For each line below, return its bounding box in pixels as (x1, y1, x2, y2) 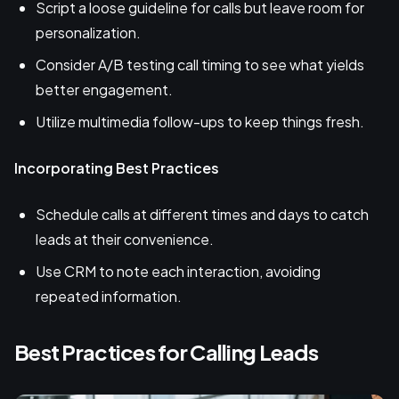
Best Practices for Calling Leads (14, 338, 318, 366)
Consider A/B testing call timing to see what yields (36, 55, 364, 75)
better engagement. (36, 80, 173, 100)
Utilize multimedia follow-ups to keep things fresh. (36, 112, 364, 132)
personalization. (36, 23, 141, 43)
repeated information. (36, 287, 182, 306)
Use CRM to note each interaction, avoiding (36, 262, 321, 281)
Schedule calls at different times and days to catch (36, 205, 369, 224)
